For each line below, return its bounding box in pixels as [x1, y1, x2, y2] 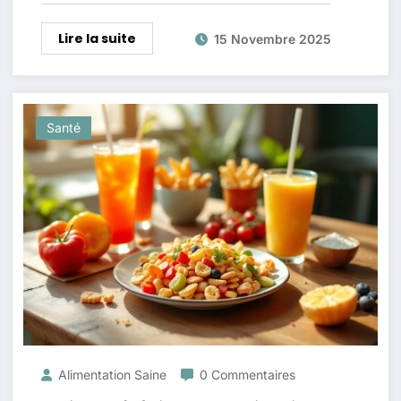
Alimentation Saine [57, 367, 166, 382]
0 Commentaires [199, 367, 295, 382]
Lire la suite [57, 30, 136, 47]
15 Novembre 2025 [213, 30, 331, 47]
